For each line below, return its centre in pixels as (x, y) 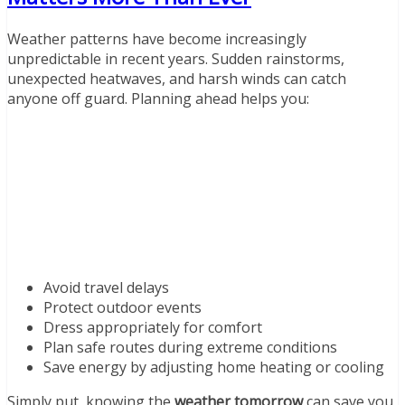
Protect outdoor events (122, 307)
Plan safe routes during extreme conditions (190, 347)
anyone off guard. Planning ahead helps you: (158, 98)
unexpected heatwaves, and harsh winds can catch (177, 78)
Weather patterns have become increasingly (157, 38)
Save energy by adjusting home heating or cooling (214, 367)
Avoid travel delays (106, 287)
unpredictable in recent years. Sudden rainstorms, (176, 58)
